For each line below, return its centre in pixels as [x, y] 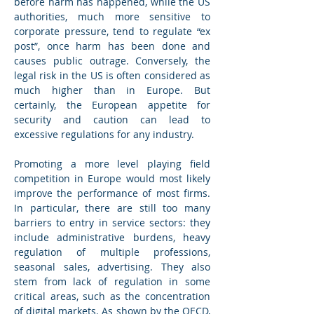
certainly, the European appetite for [112, 105]
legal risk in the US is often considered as [112, 76]
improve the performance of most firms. [112, 193]
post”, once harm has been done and [112, 46]
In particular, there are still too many [112, 208]
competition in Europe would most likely [112, 179]
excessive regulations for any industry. [104, 135]
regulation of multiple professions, [112, 252]
